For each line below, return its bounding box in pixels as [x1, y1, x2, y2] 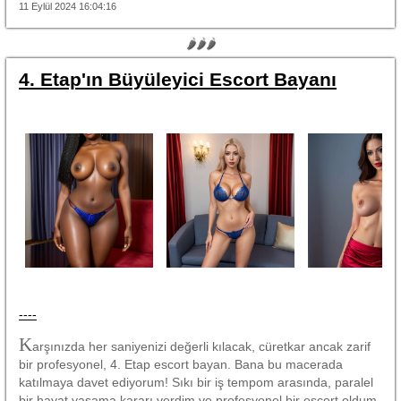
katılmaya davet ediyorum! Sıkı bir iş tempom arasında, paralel [19, 374, 373, 389]
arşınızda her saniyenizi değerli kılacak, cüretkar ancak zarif [32, 338, 371, 354]
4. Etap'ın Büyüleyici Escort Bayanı [19, 68, 337, 90]
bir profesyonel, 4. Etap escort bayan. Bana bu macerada [19, 356, 343, 371]
